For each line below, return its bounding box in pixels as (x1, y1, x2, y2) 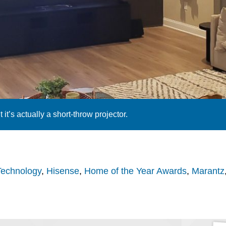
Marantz (191, 166, 224, 177)
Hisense (46, 166, 79, 177)
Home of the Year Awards (84, 166, 187, 177)
